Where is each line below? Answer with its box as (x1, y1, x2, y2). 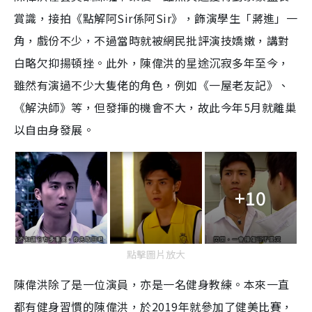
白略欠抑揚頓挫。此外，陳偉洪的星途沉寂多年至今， (14, 54, 290, 71)
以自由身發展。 (14, 120, 95, 138)
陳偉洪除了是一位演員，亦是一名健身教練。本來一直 (14, 275, 290, 292)
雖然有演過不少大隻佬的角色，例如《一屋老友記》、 (14, 76, 290, 93)
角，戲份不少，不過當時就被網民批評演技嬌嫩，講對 (14, 31, 290, 49)
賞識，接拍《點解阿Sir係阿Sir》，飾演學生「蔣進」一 (14, 9, 298, 26)
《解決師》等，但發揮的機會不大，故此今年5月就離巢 (14, 98, 297, 116)
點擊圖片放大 (127, 247, 185, 261)
